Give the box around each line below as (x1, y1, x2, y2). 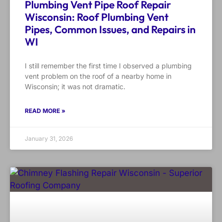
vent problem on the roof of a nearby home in (25, 72, 171, 81)
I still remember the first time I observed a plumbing (25, 61, 192, 70)
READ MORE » (25, 107, 65, 115)
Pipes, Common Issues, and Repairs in (25, 23, 196, 36)
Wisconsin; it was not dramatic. (25, 82, 125, 91)
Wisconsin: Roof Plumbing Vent (25, 10, 168, 24)
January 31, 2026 (25, 135, 73, 143)
